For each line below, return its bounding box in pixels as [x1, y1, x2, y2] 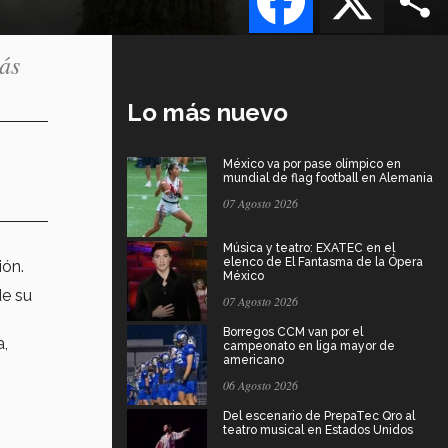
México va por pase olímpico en [223, 156, 401, 171]
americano [223, 352, 284, 367]
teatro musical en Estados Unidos [223, 422, 413, 437]
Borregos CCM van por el [223, 324, 363, 339]
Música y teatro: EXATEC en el [223, 240, 395, 255]
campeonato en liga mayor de [223, 338, 395, 353]
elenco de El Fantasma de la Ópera [223, 254, 423, 269]
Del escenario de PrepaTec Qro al [223, 408, 415, 423]
